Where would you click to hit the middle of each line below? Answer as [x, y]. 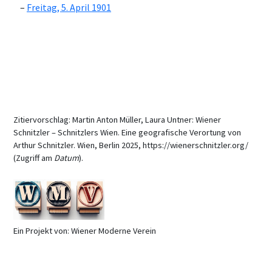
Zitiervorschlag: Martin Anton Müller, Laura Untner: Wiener [117, 119]
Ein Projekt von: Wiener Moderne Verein [85, 230]
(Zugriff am [34, 158]
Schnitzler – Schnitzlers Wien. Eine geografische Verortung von [127, 132]
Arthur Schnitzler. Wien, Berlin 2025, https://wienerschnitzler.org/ [131, 145]
